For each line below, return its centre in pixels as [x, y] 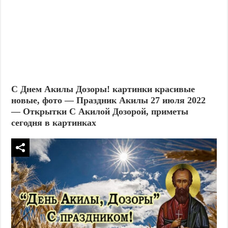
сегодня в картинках [54, 123]
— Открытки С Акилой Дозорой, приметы [100, 111]
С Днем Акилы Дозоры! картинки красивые [103, 89]
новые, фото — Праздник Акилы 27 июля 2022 [109, 100]
